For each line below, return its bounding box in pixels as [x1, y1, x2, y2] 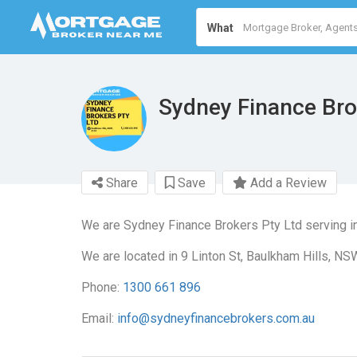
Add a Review [247, 175, 327, 190]
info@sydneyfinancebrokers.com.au [117, 311, 315, 326]
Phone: [81, 280, 123, 295]
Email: [81, 311, 117, 326]
